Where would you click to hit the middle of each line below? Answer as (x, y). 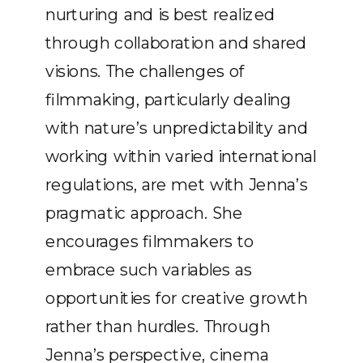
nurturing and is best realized (160, 15)
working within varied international (181, 156)
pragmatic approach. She (144, 213)
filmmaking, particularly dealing (169, 100)
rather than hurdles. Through (158, 327)
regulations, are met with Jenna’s (177, 185)
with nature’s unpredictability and (177, 128)
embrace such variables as (149, 270)
